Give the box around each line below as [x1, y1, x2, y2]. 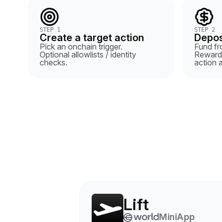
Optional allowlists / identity [40, 50, 136, 59]
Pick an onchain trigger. [40, 42, 122, 52]
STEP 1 [40, 26, 60, 33]
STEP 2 [194, 26, 215, 33]
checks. [40, 57, 67, 67]
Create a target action [40, 32, 144, 44]
